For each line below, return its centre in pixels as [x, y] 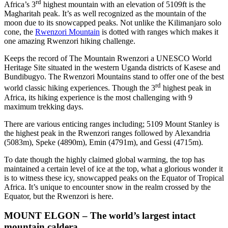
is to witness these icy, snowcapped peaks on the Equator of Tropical [114, 178]
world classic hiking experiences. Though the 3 [80, 88]
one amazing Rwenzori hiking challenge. [70, 41]
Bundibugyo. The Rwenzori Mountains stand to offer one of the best [114, 77]
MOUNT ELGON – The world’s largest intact [100, 216]
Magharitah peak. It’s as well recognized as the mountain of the [105, 14]
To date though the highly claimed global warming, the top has [104, 159]
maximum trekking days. [44, 106]
